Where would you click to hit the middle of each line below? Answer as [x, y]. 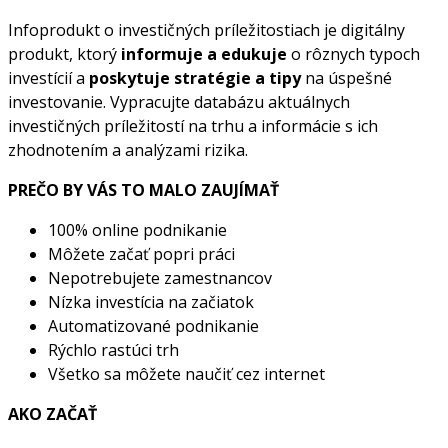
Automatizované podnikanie [153, 325]
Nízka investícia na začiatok [151, 301]
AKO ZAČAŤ [52, 413]
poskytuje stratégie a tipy [195, 77]
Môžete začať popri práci [141, 253]
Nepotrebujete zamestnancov [160, 277]
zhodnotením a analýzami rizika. [128, 149]
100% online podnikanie [137, 229]
